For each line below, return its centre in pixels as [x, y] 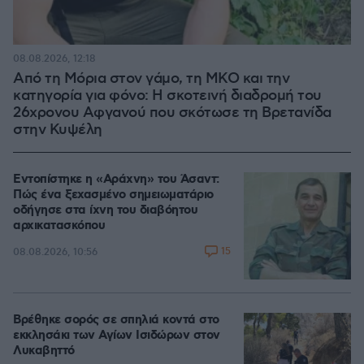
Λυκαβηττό [44, 351]
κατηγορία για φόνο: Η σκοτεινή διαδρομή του [167, 96]
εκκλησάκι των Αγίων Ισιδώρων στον [117, 336]
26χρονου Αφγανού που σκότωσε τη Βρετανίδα [172, 113]
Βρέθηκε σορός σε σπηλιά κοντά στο [116, 320]
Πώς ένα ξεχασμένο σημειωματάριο [113, 195]
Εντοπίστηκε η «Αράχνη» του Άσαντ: [116, 180]
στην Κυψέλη [58, 130]
